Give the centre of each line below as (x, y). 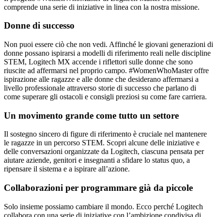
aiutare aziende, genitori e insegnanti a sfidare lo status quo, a (97, 160)
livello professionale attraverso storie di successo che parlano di (100, 88)
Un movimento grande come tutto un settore (91, 115)
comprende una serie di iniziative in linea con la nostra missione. (102, 7)
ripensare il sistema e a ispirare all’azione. (67, 169)
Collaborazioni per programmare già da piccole (98, 188)
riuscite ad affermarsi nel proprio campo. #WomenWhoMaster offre (106, 70)
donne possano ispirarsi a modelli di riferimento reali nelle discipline (107, 53)
